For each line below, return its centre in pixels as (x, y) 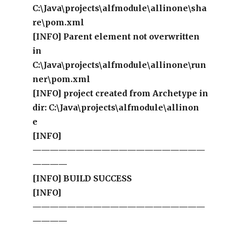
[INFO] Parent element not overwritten (116, 36)
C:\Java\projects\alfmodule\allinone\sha (120, 8)
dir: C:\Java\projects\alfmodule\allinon (116, 107)
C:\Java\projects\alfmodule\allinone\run (120, 65)
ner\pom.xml (62, 79)
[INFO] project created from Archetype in (121, 93)
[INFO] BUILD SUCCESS (82, 178)
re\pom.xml (59, 22)
